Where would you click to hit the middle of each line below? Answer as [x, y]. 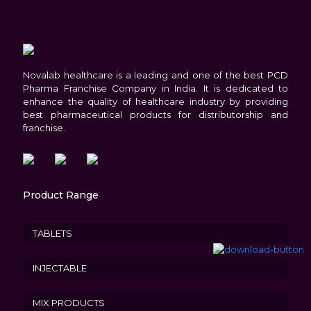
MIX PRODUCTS [69, 303]
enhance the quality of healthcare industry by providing [155, 101]
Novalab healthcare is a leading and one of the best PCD [155, 75]
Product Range [61, 195]
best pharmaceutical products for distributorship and [155, 115]
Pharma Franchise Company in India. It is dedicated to [155, 88]
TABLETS [52, 233]
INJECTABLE [60, 268]
